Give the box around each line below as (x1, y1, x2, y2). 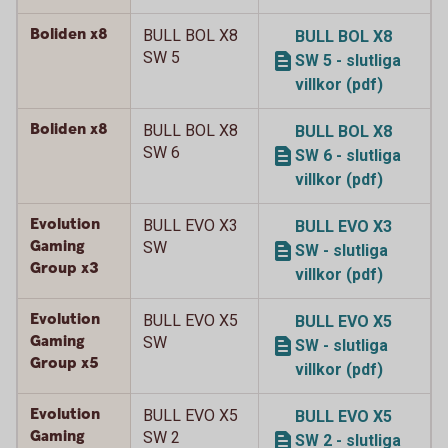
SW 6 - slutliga (295, 146, 401, 165)
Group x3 (30, 258, 99, 279)
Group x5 (30, 353, 103, 374)
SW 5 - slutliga (295, 51, 401, 70)
